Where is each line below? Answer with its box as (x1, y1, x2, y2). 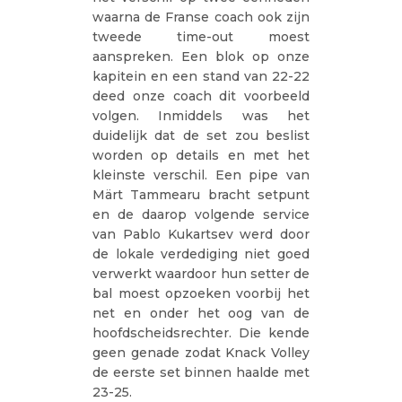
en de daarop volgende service (92, 205, 310, 223)
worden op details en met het (92, 146, 310, 163)
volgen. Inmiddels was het (92, 107, 310, 124)
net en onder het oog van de (92, 304, 310, 321)
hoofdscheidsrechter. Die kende (92, 324, 310, 341)
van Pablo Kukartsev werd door (92, 225, 310, 242)
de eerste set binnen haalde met (92, 363, 310, 380)
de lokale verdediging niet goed (92, 245, 310, 262)
